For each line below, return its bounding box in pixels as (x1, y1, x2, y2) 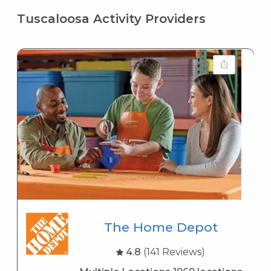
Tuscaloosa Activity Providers (16, 11, 206, 26)
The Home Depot (103, 219, 218, 235)
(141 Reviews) (143, 246, 206, 258)
